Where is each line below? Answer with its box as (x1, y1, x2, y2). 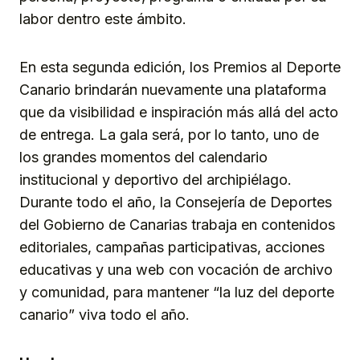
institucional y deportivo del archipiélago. (19, 170, 292, 188)
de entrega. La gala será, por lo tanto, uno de (19, 125, 319, 143)
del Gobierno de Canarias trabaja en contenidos (19, 215, 335, 233)
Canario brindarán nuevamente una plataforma (19, 80, 326, 98)
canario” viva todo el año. (19, 305, 190, 323)
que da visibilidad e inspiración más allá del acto (19, 103, 338, 121)
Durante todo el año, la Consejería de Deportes (19, 193, 332, 211)
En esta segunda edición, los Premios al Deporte (19, 58, 341, 76)
